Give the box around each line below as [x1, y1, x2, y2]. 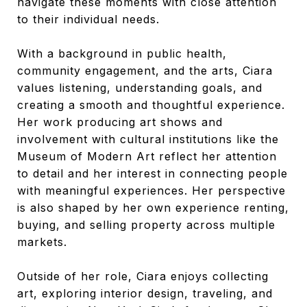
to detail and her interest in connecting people [17, 166, 288, 180]
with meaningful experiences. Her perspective [17, 183, 286, 197]
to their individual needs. [17, 12, 160, 26]
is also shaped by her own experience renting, [17, 200, 289, 214]
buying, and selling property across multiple [17, 217, 275, 232]
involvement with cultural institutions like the [17, 132, 279, 146]
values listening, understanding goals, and [17, 80, 262, 95]
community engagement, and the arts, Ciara [17, 63, 273, 77]
